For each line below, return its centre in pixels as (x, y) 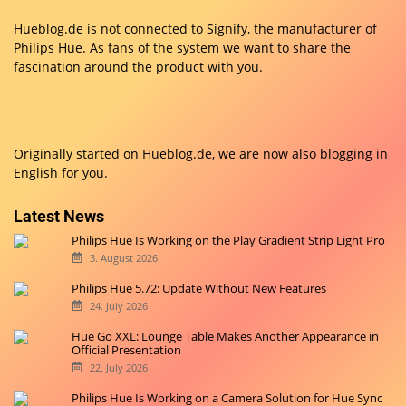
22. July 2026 (118, 367)
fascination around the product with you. (138, 67)
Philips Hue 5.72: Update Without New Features (199, 289)
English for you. (61, 173)
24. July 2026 (118, 306)
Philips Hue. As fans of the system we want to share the (182, 48)
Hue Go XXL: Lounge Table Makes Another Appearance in (226, 337)
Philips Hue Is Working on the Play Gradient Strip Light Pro (229, 241)
